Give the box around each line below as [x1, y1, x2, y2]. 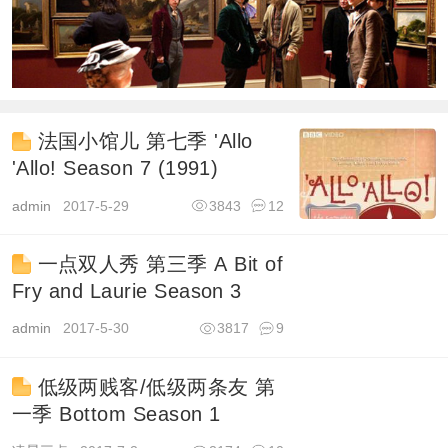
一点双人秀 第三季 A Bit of [31, 252, 284, 275]
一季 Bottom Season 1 [11, 402, 221, 425]
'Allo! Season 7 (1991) [11, 157, 219, 180]
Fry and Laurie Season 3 [11, 279, 242, 302]
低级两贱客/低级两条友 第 [31, 375, 276, 398]
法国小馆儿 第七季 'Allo [31, 130, 253, 153]
